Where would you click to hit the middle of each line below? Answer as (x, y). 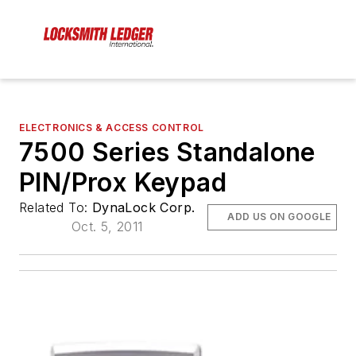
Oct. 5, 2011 (107, 227)
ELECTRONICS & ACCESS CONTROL (112, 128)
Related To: (56, 208)
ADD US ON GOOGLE (279, 217)
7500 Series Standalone (167, 153)
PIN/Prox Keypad (123, 183)
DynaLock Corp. (143, 208)
